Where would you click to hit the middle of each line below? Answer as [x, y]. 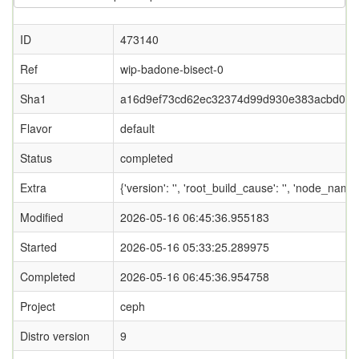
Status [36, 158]
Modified [42, 217]
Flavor [36, 128]
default [137, 128]
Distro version [55, 336]
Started [38, 247]
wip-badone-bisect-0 [172, 69]
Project [38, 306]
